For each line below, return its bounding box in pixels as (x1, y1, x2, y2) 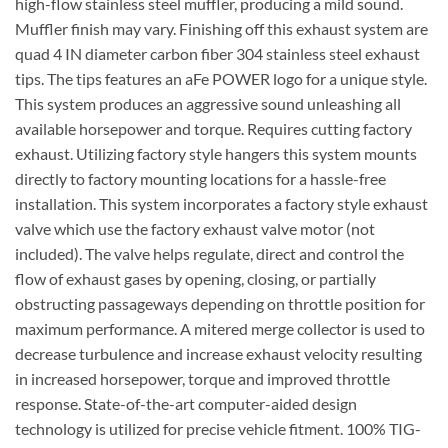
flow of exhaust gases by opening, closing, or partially (15, 269, 376, 289)
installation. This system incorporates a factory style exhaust (15, 194, 428, 214)
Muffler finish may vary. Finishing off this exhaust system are (15, 19, 428, 39)
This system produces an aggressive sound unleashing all (15, 94, 401, 114)
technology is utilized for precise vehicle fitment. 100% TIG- (15, 419, 421, 439)
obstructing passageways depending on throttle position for (15, 294, 425, 314)
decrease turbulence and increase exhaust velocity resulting (15, 344, 422, 364)
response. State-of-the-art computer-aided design (15, 394, 357, 414)
